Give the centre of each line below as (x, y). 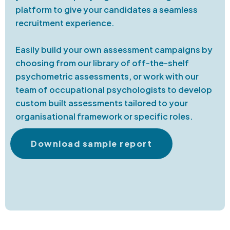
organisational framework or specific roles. (104, 117)
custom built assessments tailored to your (102, 103)
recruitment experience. (65, 23)
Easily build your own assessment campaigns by (114, 50)
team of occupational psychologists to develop (114, 90)
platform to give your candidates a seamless (107, 10)
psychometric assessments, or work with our (107, 76)
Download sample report (91, 144)
